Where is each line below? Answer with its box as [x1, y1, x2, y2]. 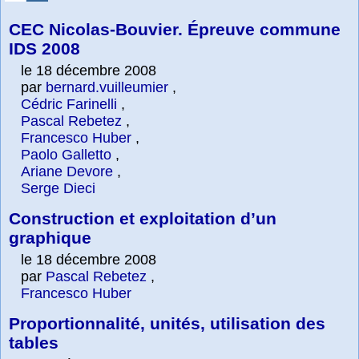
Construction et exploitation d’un [9, 209, 276, 228]
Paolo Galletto [21, 147, 111, 163]
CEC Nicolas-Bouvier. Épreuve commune [9, 20, 341, 38]
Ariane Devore [21, 163, 113, 179]
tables [9, 333, 58, 352]
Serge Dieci [21, 180, 95, 196]
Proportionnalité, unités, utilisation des [9, 314, 325, 333]
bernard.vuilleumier [46, 79, 168, 95]
